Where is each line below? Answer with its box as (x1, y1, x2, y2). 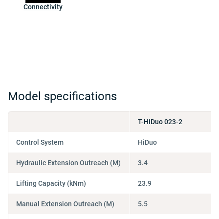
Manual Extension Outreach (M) (16, 199, 114, 208)
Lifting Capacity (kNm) (16, 179, 86, 187)
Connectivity (23, 3, 63, 11)
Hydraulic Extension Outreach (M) (16, 158, 121, 167)
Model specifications (8, 89, 117, 103)
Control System (16, 138, 64, 146)
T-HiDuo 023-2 (137, 118, 182, 126)
